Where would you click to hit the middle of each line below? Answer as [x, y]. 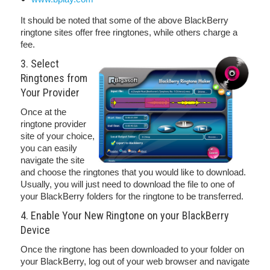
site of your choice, [58, 136]
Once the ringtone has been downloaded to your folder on [132, 249]
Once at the [43, 112]
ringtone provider [53, 124]
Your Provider [50, 93]
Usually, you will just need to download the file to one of [127, 184]
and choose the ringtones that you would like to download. [133, 172]
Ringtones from [54, 78]
